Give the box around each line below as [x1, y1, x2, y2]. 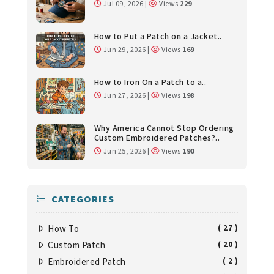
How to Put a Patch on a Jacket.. [94, 30, 222, 43]
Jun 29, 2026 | [102, 44, 152, 55]
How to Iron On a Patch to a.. [94, 76, 207, 89]
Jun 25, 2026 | [102, 146, 152, 157]
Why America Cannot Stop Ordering [94, 122, 234, 135]
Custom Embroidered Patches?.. [94, 131, 220, 144]
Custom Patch [48, 239, 106, 252]
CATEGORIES [48, 192, 114, 206]
